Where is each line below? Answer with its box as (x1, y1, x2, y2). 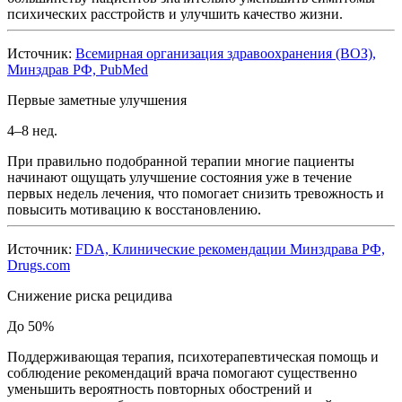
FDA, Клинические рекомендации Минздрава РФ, (75, 241, 385, 258)
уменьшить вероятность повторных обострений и (7, 381, 312, 398)
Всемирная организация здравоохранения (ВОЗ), (75, 46, 376, 62)
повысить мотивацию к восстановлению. (7, 202, 261, 218)
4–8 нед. (7, 123, 57, 139)
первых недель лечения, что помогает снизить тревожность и (7, 186, 384, 202)
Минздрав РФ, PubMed (7, 62, 148, 78)
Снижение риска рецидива (7, 288, 172, 304)
